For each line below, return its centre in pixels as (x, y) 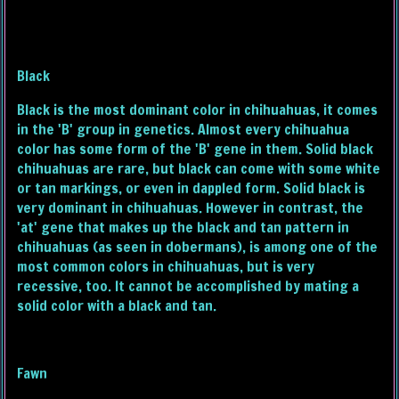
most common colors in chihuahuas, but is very (166, 267)
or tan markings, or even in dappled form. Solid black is (191, 188)
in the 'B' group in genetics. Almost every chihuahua (183, 130)
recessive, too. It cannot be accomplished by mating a (188, 286)
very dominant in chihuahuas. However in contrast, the (191, 208)
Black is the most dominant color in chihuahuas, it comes (198, 110)
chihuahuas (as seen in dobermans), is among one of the (198, 247)
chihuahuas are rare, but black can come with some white (199, 169)
